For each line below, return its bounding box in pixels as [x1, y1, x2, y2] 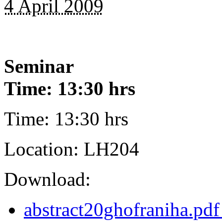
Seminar [4, 55, 74, 77]
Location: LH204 [4, 138, 139, 160]
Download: [4, 168, 91, 190]
